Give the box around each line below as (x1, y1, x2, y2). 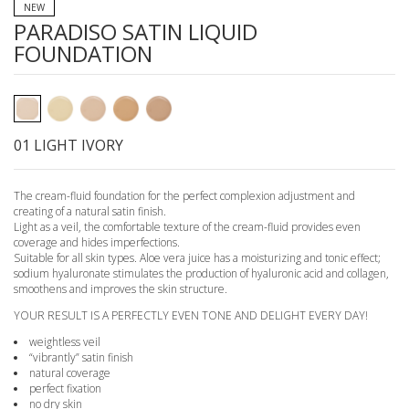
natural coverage (29, 365, 110, 382)
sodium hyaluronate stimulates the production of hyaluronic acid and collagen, (14, 266, 389, 282)
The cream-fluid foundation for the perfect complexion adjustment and (14, 188, 355, 204)
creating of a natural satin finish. (14, 204, 166, 220)
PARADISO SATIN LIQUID (14, 16, 257, 47)
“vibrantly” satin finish (29, 350, 133, 366)
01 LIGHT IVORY (14, 135, 123, 156)
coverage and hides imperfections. (14, 235, 180, 251)
